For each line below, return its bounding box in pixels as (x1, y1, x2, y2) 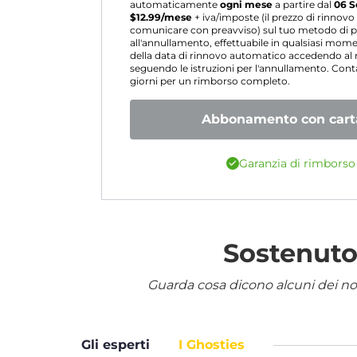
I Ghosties (178, 337, 245, 352)
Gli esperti (81, 337, 150, 352)
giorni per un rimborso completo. (130, 76, 290, 87)
